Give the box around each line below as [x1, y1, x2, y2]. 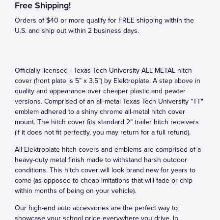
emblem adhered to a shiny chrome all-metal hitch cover [15, 108, 185, 116]
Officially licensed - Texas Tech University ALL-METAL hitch [15, 66, 192, 75]
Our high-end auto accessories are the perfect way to [15, 204, 178, 212]
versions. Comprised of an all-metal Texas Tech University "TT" [15, 97, 203, 106]
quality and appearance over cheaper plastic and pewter [15, 87, 186, 95]
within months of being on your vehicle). [15, 187, 136, 195]
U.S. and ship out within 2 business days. [15, 27, 139, 35]
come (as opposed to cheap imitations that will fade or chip [15, 176, 192, 185]
